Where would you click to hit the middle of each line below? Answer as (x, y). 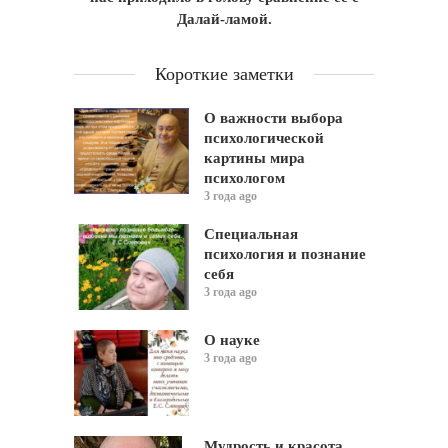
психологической (264, 137)
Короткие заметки (224, 73)
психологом (244, 177)
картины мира (254, 157)
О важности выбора (273, 117)
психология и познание (285, 253)
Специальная (251, 233)
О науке (232, 340)
